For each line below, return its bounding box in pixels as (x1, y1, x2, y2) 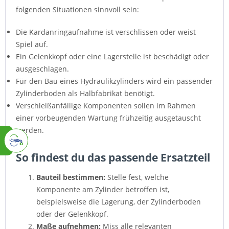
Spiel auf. (16, 39, 48, 49)
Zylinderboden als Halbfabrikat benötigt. (16, 88, 155, 98)
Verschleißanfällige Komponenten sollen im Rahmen (16, 100, 196, 110)
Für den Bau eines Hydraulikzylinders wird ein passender (16, 76, 213, 86)
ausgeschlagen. (16, 63, 69, 74)
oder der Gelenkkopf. (36, 209, 108, 219)
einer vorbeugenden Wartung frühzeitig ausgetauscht (16, 112, 201, 123)
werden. (16, 125, 44, 135)
